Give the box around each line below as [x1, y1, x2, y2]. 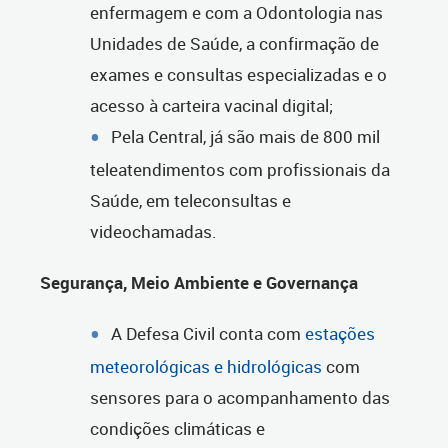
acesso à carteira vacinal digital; [90, 94, 333, 118]
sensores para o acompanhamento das [90, 386, 390, 410]
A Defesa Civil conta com [111, 322, 305, 346]
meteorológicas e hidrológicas [90, 355, 326, 379]
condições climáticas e [90, 417, 265, 441]
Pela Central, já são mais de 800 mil [111, 125, 380, 149]
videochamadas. [90, 220, 217, 244]
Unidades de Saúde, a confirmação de [90, 32, 379, 56]
